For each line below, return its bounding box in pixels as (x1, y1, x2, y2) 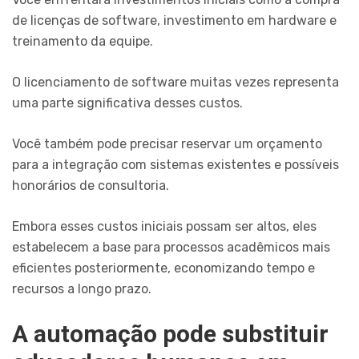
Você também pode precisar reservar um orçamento (12, 135, 322, 151)
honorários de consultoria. (12, 177, 169, 193)
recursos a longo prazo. (12, 280, 151, 296)
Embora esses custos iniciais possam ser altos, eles (12, 218, 317, 234)
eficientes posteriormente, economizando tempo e (12, 260, 315, 276)
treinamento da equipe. (12, 33, 153, 49)
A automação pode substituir (12, 319, 329, 348)
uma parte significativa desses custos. (12, 95, 243, 111)
